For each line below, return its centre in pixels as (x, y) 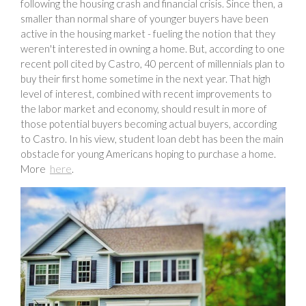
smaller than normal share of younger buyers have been (144, 18)
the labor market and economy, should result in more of (144, 108)
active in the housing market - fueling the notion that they (148, 33)
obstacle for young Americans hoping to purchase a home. (148, 153)
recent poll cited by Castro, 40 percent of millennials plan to (153, 63)
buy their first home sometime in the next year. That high (145, 78)
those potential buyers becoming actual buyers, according (149, 123)
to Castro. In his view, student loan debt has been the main (152, 138)
